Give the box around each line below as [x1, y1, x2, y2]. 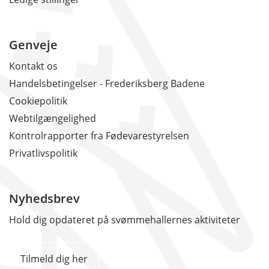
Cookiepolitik [9, 94, 67, 108]
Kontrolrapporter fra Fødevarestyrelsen [9, 129, 189, 143]
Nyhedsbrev [9, 190, 80, 207]
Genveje [9, 37, 58, 53]
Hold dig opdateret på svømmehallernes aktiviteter [9, 213, 240, 227]
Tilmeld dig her [20, 252, 88, 266]
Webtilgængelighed [9, 112, 96, 125]
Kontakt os [9, 59, 58, 73]
